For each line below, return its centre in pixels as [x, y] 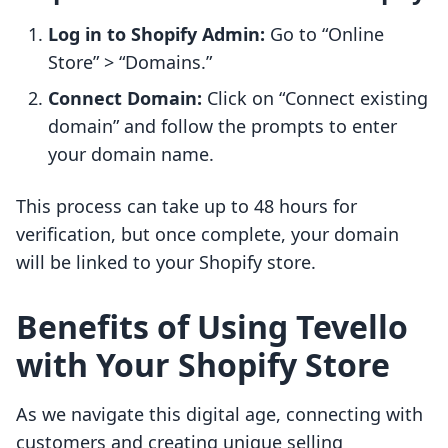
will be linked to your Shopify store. [166, 262]
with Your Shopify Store [203, 365]
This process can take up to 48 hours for [186, 206]
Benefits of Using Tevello [212, 327]
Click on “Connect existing [315, 98]
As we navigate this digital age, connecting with [219, 414]
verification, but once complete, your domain [207, 234]
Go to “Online [324, 34]
